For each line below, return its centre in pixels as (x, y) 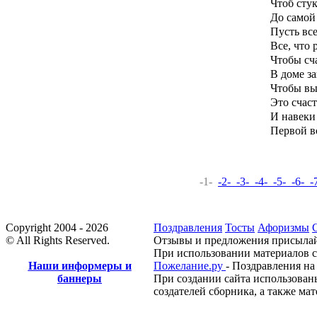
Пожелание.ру (190, 266)
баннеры (80, 278)
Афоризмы (283, 227)
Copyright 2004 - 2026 (57, 227)
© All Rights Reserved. (58, 240)
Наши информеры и (80, 266)
